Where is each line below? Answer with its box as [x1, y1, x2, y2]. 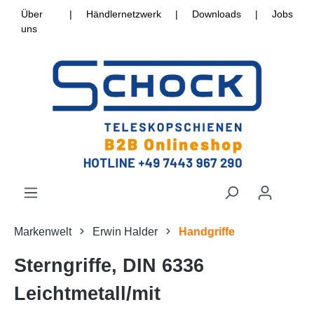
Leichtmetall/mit [14, 283, 161, 305]
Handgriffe [179, 226, 235, 238]
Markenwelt [14, 226, 71, 238]
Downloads [192, 8, 241, 20]
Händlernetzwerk [86, 8, 161, 20]
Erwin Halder [93, 226, 158, 238]
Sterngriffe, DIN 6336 [14, 255, 204, 277]
